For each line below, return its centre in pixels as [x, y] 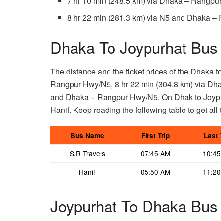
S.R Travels [87, 154]
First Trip [155, 136]
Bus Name [87, 136]
